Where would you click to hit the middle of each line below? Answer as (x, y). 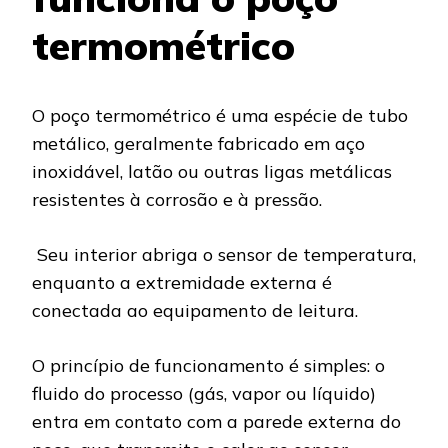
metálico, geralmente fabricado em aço (198, 144)
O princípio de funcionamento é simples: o (208, 366)
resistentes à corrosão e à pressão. (177, 200)
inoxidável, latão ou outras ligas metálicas (212, 172)
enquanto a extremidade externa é (182, 283)
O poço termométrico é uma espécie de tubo (220, 116)
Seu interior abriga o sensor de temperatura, (224, 255)
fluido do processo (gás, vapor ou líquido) (204, 394)
